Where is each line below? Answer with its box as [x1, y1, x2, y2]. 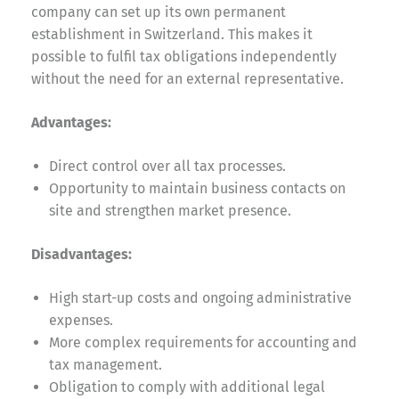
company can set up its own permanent [31, 3, 286, 20]
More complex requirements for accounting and [49, 333, 357, 351]
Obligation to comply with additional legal [49, 378, 325, 395]
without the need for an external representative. [31, 69, 344, 87]
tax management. [49, 355, 162, 373]
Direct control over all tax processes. [49, 157, 286, 175]
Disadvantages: [31, 245, 132, 263]
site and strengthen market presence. [49, 201, 291, 219]
